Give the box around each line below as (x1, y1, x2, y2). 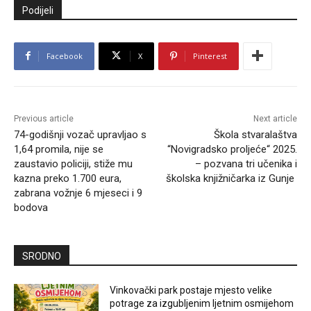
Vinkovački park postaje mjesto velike (110, 284, 273, 296)
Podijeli (22, 4, 53, 16)
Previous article (14, 113, 74, 124)
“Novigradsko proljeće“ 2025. (167, 142, 297, 155)
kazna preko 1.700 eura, (14, 171, 121, 185)
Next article (253, 113, 297, 124)
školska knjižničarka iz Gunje (165, 171, 297, 185)
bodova (14, 201, 48, 214)
